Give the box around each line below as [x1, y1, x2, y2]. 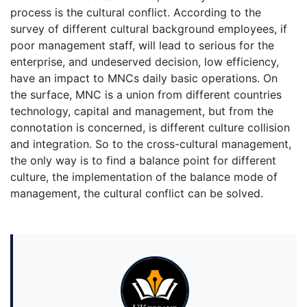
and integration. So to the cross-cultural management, [10, 137, 291, 151]
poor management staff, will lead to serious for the [10, 38, 274, 53]
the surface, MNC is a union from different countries [10, 88, 282, 102]
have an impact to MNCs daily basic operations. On [10, 71, 278, 86]
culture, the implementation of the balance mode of [10, 170, 278, 184]
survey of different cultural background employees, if [10, 22, 287, 36]
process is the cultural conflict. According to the [10, 5, 261, 20]
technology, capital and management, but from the [10, 104, 273, 119]
